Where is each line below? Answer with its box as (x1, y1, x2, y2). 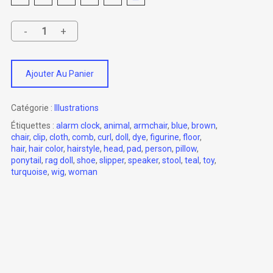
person (145, 144, 172, 154)
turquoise (11, 167, 48, 177)
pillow (175, 144, 197, 154)
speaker (128, 155, 158, 165)
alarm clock (56, 121, 100, 130)
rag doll (45, 155, 73, 165)
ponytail (11, 155, 41, 165)
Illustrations (54, 103, 99, 113)
